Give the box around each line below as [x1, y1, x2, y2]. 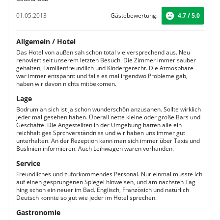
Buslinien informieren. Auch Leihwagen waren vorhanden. [16, 144, 174, 153]
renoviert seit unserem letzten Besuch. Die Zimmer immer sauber [16, 56, 196, 64]
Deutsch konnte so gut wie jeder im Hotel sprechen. [16, 193, 157, 202]
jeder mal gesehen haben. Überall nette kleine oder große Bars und [16, 113, 200, 121]
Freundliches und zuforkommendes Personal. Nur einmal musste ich [16, 170, 202, 178]
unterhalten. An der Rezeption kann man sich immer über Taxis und [16, 137, 200, 145]
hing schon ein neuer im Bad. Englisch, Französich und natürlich [16, 186, 189, 194]
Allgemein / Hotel [16, 37, 76, 46]
